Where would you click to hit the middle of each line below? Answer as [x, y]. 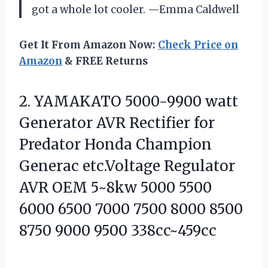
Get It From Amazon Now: [89, 45]
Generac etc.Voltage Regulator [127, 166]
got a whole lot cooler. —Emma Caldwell [135, 9]
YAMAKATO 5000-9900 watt [136, 101]
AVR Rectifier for [154, 123]
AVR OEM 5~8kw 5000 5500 [115, 187]
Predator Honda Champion [115, 144]
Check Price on [198, 45]
